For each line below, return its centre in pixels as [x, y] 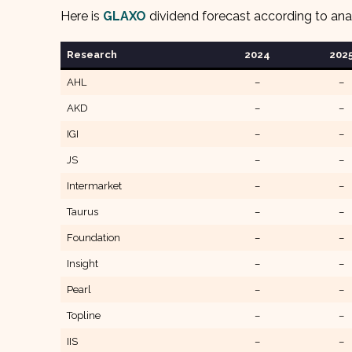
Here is [82, 16]
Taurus [82, 212]
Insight [82, 264]
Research [92, 55]
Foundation [93, 238]
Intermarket [94, 186]
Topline [83, 315]
